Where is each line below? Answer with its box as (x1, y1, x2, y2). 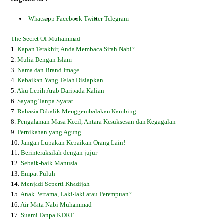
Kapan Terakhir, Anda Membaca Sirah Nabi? (17, 45, 135, 53)
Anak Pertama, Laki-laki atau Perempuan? (20, 190, 132, 198)
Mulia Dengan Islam (17, 56, 72, 63)
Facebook (56, 15, 83, 22)
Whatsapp (28, 15, 55, 22)
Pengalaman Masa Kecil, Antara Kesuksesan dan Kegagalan (17, 118, 176, 125)
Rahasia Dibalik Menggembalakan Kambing (17, 108, 137, 115)
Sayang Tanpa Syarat (17, 97, 74, 105)
